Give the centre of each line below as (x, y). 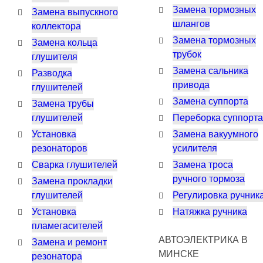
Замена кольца (65, 43)
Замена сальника (210, 71)
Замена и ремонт (69, 242)
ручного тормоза (209, 179)
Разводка (52, 73)
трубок (187, 55)
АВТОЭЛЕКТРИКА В (203, 240)
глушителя (55, 57)
